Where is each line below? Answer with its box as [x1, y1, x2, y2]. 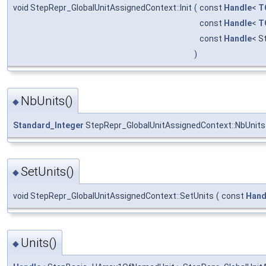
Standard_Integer [13, 120, 84, 130]
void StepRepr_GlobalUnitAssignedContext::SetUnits [13, 191, 214, 201]
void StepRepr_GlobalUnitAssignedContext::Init [13, 3, 192, 13]
